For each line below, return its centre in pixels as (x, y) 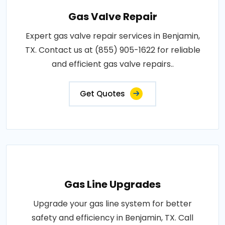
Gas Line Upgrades (113, 184)
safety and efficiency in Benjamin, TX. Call (113, 218)
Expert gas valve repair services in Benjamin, (113, 36)
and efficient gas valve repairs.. (113, 64)
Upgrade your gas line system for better (113, 204)
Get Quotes (102, 94)
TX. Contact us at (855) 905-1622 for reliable (113, 50)
